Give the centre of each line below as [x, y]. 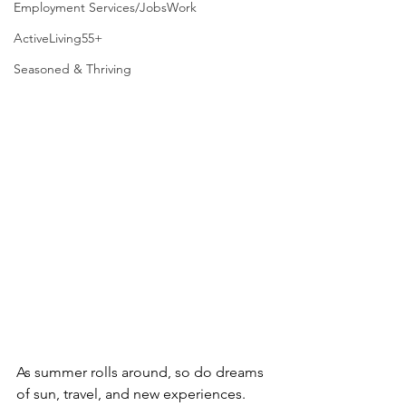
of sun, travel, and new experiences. [133, 393]
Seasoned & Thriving [72, 69]
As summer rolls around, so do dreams [142, 372]
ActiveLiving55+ [58, 38]
